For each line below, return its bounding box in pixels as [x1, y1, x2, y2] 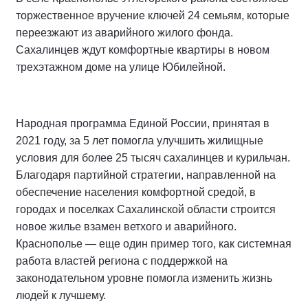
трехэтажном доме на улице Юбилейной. [16, 61, 225, 73]
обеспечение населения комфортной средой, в [16, 186, 256, 198]
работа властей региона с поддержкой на [16, 255, 228, 267]
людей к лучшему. [16, 289, 106, 301]
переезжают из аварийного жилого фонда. [16, 27, 233, 38]
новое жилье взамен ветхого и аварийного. [16, 221, 236, 232]
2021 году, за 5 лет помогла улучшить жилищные [16, 135, 263, 146]
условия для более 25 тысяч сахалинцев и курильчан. [16, 152, 290, 164]
